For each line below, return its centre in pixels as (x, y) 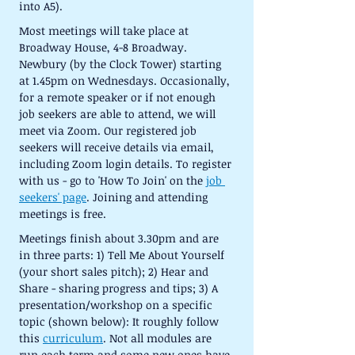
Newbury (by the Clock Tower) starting (122, 64)
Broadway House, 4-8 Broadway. (105, 47)
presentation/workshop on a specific (117, 305)
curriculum (73, 338)
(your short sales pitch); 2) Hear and (115, 271)
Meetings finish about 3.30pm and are (120, 238)
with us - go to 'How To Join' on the (113, 180)
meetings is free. (63, 214)
